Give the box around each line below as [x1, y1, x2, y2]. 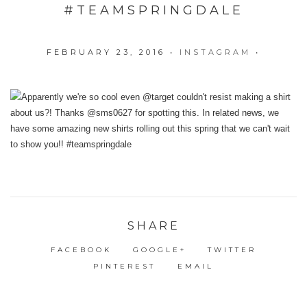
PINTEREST [93, 261, 156, 271]
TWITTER [208, 245, 257, 254]
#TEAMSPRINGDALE [63, 3, 244, 19]
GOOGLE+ [133, 245, 186, 254]
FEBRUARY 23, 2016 [47, 47, 165, 57]
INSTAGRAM [180, 47, 251, 57]
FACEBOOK [50, 245, 112, 254]
